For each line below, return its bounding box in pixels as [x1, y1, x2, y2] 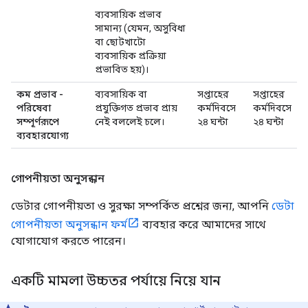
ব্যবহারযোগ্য [16, 129, 69, 141]
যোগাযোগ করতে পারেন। [11, 234, 126, 247]
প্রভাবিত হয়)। [95, 63, 148, 75]
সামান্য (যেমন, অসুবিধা [95, 22, 186, 34]
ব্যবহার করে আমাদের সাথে [140, 217, 266, 231]
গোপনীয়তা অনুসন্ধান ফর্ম [11, 217, 127, 231]
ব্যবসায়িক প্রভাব [95, 8, 162, 20]
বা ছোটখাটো [95, 36, 146, 47]
